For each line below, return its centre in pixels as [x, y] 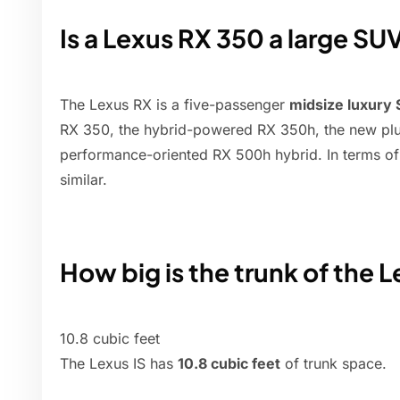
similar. [83, 180]
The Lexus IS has [119, 364]
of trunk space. [333, 364]
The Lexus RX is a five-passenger [175, 105]
